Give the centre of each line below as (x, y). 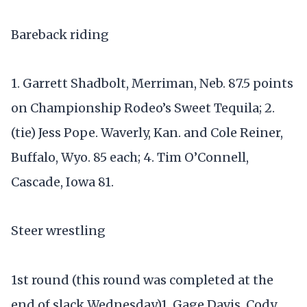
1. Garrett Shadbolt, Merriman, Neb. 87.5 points (152, 84)
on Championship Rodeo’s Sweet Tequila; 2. (143, 108)
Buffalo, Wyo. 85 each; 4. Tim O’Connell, (130, 158)
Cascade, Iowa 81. (62, 182)
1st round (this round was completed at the (142, 280)
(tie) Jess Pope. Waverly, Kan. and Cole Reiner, (147, 133)
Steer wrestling (58, 231)
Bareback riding (60, 35)
